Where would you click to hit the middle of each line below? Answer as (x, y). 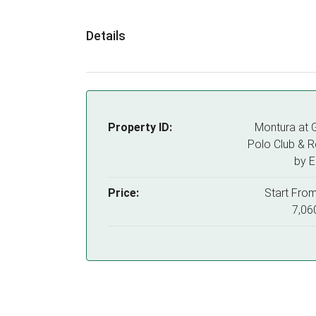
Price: (123, 193)
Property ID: (140, 127)
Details (106, 35)
